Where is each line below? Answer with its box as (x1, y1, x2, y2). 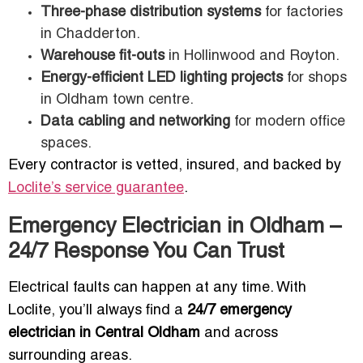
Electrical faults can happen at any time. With (8, 281, 306, 296)
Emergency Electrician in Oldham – (8, 217, 341, 237)
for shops (283, 71, 347, 86)
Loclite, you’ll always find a (8, 304, 187, 318)
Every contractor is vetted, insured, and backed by (8, 159, 341, 173)
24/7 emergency (187, 304, 292, 318)
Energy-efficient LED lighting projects (41, 71, 283, 86)
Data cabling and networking (41, 115, 230, 130)
